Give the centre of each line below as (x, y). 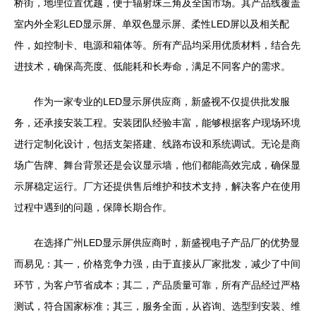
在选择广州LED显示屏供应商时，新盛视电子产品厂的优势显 (167, 243)
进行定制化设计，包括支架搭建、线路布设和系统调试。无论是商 (157, 144)
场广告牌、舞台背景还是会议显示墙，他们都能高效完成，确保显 (157, 165)
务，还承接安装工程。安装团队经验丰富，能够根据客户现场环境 (157, 123)
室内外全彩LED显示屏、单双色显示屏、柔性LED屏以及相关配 (152, 24)
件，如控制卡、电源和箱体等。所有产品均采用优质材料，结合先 (157, 45)
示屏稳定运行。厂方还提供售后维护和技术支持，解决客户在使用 (157, 186)
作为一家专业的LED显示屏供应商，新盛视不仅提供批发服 (162, 102)
